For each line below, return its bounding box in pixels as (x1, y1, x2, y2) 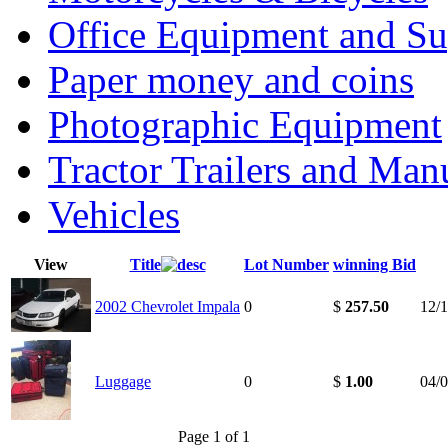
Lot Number (244, 255, 329, 273)
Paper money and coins (48, 57, 414, 101)
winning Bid (333, 255, 416, 273)
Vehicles (48, 192, 180, 236)
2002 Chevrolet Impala (95, 297, 240, 315)
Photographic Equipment (48, 102, 442, 146)
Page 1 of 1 (177, 427, 250, 445)
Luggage (95, 372, 151, 390)
